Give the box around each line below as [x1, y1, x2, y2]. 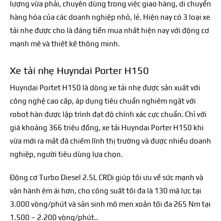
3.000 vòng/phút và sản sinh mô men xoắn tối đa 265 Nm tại [10, 200, 211, 208]
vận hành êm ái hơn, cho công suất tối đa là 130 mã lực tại [10, 186, 201, 195]
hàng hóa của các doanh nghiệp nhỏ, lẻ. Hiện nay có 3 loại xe [10, 13, 210, 21]
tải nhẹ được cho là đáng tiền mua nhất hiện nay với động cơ [10, 26, 209, 35]
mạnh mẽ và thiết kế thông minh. [10, 39, 120, 48]
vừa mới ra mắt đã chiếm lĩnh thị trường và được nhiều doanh [10, 137, 211, 145]
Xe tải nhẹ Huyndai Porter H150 [10, 65, 149, 76]
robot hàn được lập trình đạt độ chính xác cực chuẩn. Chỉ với [10, 110, 207, 118]
